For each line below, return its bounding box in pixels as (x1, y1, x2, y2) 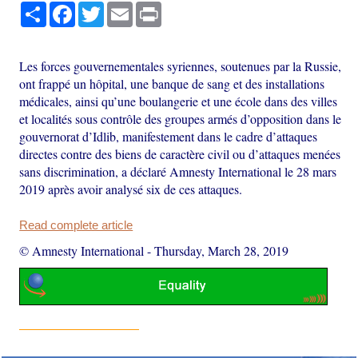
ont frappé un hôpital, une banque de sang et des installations (19, 74, 325, 92)
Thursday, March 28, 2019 (154, 241, 289, 259)
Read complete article (19, 218, 133, 232)
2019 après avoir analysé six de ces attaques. (19, 180, 243, 197)
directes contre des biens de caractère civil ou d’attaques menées (19, 145, 341, 162)
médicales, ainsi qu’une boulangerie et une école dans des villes (19, 92, 338, 109)
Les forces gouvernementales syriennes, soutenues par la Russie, (19, 57, 342, 74)
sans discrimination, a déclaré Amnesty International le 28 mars (19, 162, 337, 180)
